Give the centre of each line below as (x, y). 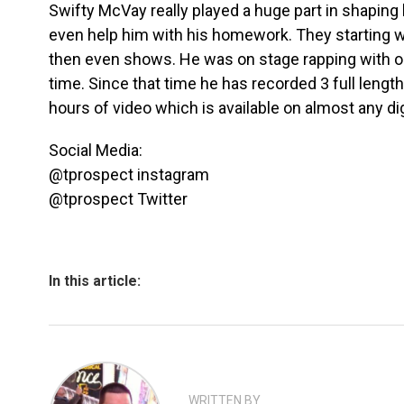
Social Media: (96, 150)
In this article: (95, 281)
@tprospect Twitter (118, 199)
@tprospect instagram (129, 174)
